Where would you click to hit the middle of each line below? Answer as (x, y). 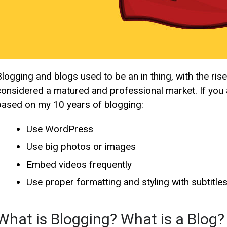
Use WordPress (60, 129)
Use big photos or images (81, 147)
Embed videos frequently (79, 164)
